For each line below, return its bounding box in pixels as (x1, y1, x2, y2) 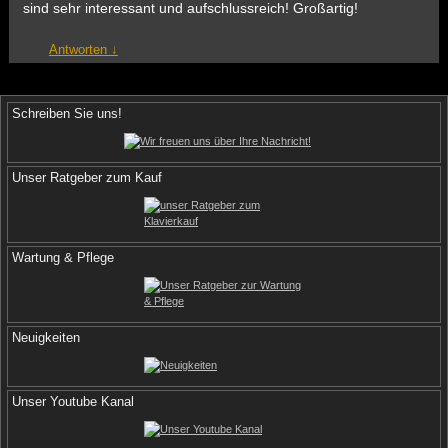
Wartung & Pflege (12, 250, 114, 266)
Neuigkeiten (12, 330, 80, 346)
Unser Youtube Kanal (12, 394, 134, 410)
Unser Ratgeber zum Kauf (12, 170, 162, 186)
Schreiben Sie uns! (12, 106, 122, 122)
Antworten (48, 42, 111, 58)
